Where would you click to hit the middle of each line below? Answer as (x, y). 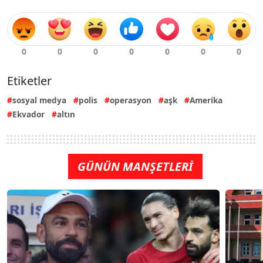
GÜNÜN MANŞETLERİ (135, 167)
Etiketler (29, 81)
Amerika (206, 100)
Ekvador (28, 114)
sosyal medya (39, 100)
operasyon (131, 100)
